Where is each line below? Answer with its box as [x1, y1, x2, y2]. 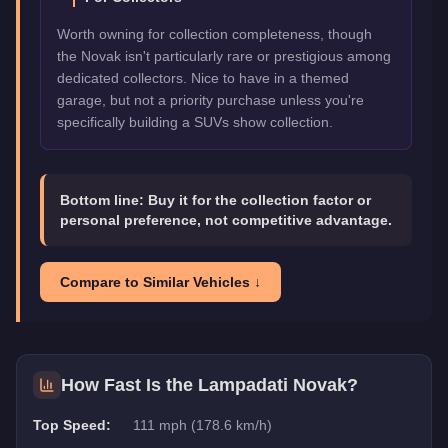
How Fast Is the [61, 374, 198, 395]
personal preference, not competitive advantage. [60, 211, 392, 228]
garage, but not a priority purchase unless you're [57, 91, 364, 108]
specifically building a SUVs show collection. [57, 113, 333, 130]
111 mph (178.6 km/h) [133, 416, 272, 433]
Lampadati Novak [198, 374, 347, 395]
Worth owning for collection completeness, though [57, 25, 372, 42]
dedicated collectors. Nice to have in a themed [57, 69, 349, 86]
